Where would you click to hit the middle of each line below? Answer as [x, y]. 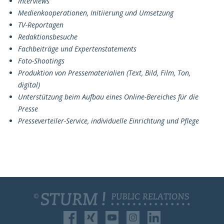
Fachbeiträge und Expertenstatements [77, 48]
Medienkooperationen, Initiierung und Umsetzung [96, 12]
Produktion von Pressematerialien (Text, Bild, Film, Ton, [104, 72]
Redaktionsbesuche [48, 36]
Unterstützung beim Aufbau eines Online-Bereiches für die [108, 96]
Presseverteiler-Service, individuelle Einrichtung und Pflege [108, 120]
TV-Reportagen [41, 24]
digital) [29, 84]
